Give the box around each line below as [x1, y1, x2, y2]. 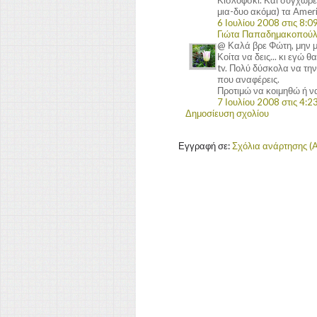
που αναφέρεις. [217, 73, 279, 85]
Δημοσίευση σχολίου [185, 107, 269, 119]
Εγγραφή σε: [178, 139, 232, 151]
